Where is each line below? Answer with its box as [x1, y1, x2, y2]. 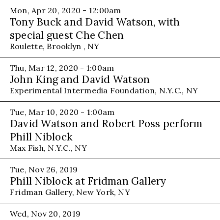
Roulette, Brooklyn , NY [10, 41, 100, 51]
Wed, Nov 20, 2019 [10, 208, 81, 219]
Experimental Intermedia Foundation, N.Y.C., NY [10, 85, 198, 95]
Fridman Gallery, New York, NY [10, 187, 130, 197]
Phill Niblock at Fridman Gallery [10, 174, 166, 188]
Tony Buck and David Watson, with [10, 15, 180, 28]
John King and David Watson [10, 72, 150, 86]
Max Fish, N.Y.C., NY [10, 142, 87, 153]
